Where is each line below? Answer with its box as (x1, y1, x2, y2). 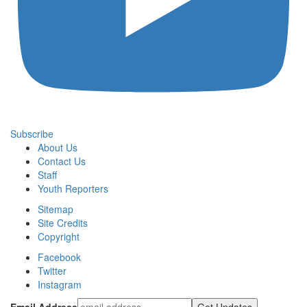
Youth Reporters (38, 181, 108, 195)
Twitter (38, 263, 66, 278)
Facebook (38, 249, 81, 264)
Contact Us (38, 153, 86, 168)
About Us (38, 140, 77, 154)
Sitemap (38, 201, 73, 216)
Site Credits (38, 215, 88, 230)
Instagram (38, 277, 82, 291)
